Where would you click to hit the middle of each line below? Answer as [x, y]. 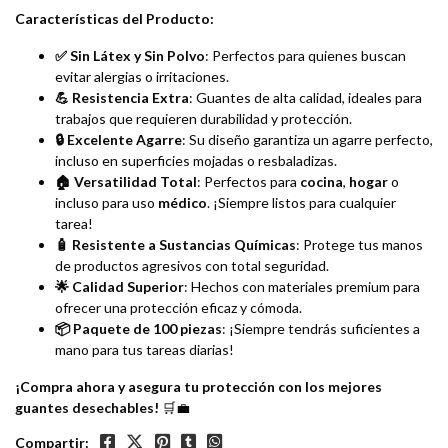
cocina [321, 182]
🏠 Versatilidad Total [126, 182]
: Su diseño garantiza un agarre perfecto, [307, 140]
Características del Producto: [114, 19]
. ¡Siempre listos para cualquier [301, 203]
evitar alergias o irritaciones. [142, 77]
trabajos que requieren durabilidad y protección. [203, 119]
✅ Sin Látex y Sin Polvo [130, 56]
